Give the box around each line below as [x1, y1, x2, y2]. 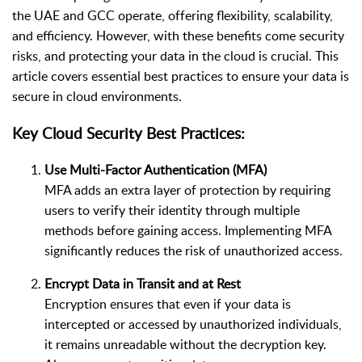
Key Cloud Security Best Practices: [12, 122, 245, 144]
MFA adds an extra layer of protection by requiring [44, 181, 330, 200]
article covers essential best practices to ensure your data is [12, 66, 349, 85]
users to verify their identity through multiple [44, 201, 300, 220]
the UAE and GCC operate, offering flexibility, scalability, [12, 6, 333, 24]
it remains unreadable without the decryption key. [44, 335, 326, 354]
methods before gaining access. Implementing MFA [44, 221, 331, 240]
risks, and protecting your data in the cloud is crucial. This [12, 46, 339, 65]
